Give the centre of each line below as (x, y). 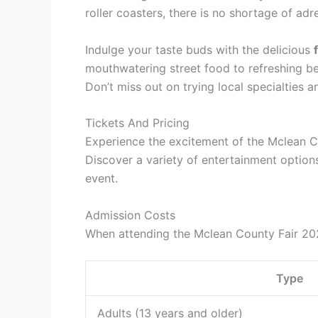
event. (102, 179)
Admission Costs (130, 215)
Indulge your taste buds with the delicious (199, 49)
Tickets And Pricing (137, 123)
